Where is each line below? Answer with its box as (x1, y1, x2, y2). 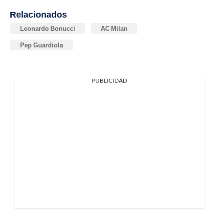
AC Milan (101, 24, 128, 33)
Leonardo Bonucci (20, 24, 75, 33)
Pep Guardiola (20, 41, 63, 49)
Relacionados (10, 9, 67, 20)
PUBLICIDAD (92, 77, 127, 85)
